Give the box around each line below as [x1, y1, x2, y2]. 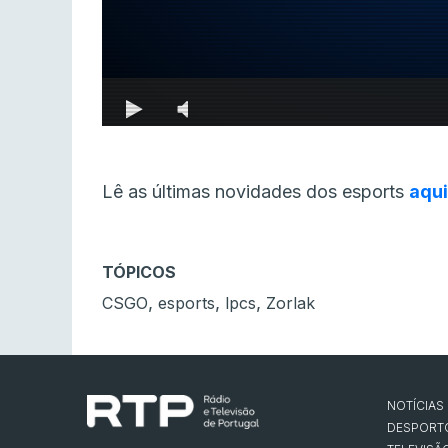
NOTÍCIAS [387, 398, 444, 414]
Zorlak [266, 293, 315, 314]
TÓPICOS [102, 262, 176, 283]
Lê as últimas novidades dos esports [102, 181, 409, 203]
